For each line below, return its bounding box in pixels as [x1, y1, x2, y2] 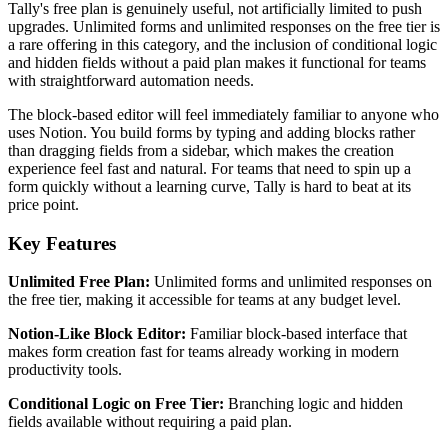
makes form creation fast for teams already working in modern [8, 343, 399, 361]
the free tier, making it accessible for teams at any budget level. [8, 291, 401, 309]
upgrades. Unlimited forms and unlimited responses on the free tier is [8, 17, 440, 35]
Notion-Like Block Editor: [8, 325, 186, 343]
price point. [8, 195, 79, 213]
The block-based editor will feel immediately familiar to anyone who [8, 105, 439, 123]
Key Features [8, 232, 116, 254]
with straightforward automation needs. [8, 71, 254, 89]
